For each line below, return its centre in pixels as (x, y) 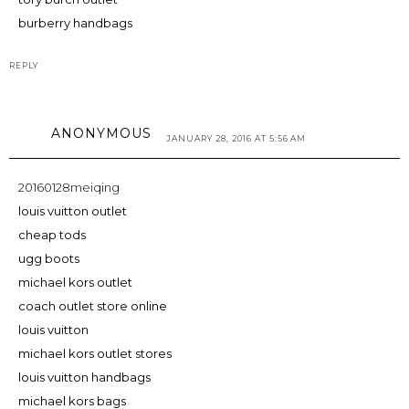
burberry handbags (75, 22)
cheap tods (52, 234)
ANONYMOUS (101, 133)
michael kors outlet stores (95, 353)
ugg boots (49, 258)
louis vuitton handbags (84, 377)
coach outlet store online (93, 305)
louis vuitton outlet (73, 210)
